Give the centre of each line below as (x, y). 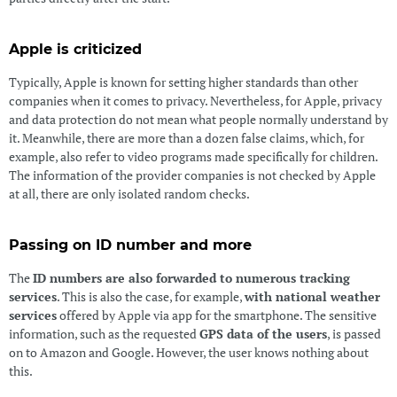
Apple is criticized (75, 49)
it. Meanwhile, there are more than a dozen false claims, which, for (186, 138)
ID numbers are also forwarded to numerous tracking (191, 277)
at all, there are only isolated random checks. (129, 194)
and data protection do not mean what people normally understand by (198, 120)
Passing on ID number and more (130, 245)
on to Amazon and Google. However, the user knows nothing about (188, 352)
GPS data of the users (263, 333)
